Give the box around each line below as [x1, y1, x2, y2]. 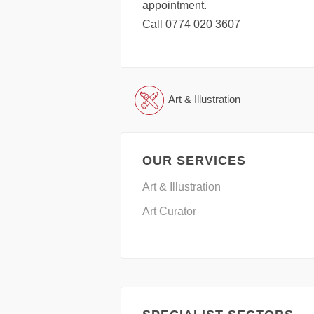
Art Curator [142, 205, 196, 217]
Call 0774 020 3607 [142, 18, 240, 30]
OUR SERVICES [142, 153, 246, 168]
